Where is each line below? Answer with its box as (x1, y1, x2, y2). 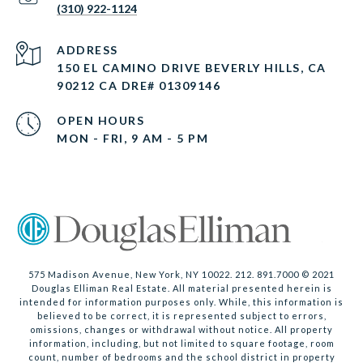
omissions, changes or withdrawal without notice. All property (30, 324, 333, 335)
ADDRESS (57, 43, 118, 58)
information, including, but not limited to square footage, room (28, 338, 335, 349)
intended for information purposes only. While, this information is (19, 297, 344, 308)
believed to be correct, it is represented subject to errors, (36, 310, 327, 322)
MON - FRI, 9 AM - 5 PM (57, 131, 208, 146)
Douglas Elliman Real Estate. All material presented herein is (31, 283, 332, 294)
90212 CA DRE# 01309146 (57, 79, 220, 93)
